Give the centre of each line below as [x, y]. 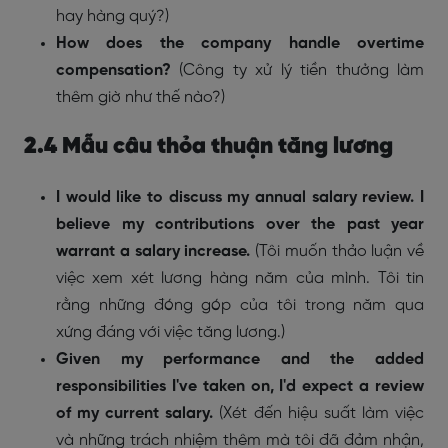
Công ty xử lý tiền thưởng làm [304, 70]
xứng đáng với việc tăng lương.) [170, 332]
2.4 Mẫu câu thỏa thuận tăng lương [208, 146]
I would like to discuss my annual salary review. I [240, 197]
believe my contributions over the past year [240, 224]
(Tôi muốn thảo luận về [339, 251]
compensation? [118, 70]
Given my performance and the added [240, 359]
